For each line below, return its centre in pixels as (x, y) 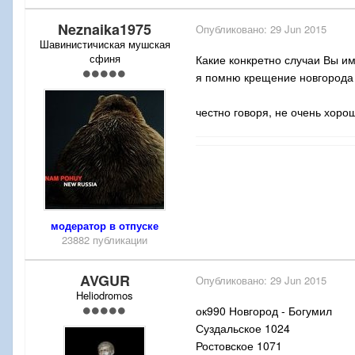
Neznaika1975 (105, 30)
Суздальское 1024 (243, 328)
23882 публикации (105, 240)
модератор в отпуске (105, 226)
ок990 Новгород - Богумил (264, 311)
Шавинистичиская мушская (105, 44)
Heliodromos (105, 296)
